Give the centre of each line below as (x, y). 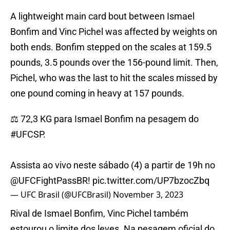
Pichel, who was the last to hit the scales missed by (114, 78)
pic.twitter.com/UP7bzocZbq (151, 181)
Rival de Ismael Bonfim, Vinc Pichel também (99, 214)
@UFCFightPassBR (49, 181)
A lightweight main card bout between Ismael (102, 16)
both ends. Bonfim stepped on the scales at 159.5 (111, 47)
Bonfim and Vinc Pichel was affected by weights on (114, 32)
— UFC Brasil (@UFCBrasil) (62, 195)
